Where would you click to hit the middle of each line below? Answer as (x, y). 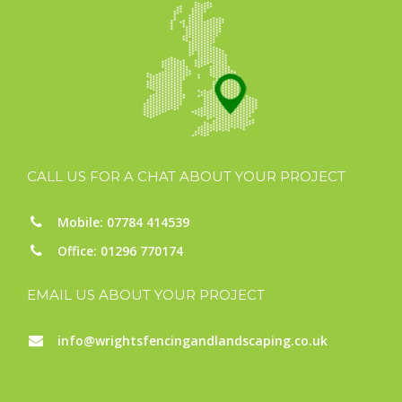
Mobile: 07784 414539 (123, 222)
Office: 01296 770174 (120, 251)
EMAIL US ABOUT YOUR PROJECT (146, 295)
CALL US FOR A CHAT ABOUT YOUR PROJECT (186, 176)
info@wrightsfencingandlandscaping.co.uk (192, 341)
